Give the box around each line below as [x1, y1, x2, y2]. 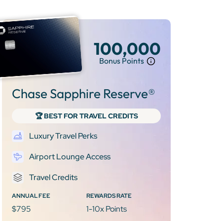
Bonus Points [99, 56, 144, 66]
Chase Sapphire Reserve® [12, 85, 155, 102]
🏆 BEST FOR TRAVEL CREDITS [35, 111, 138, 120]
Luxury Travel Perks [29, 130, 97, 141]
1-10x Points [86, 203, 127, 214]
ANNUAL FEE [12, 191, 50, 200]
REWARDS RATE [86, 191, 132, 200]
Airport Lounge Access [29, 151, 110, 162]
